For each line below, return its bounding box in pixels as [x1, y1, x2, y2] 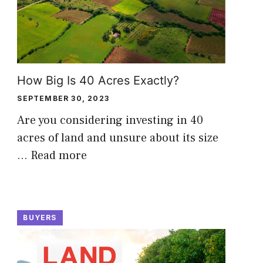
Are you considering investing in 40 [17, 112, 204, 128]
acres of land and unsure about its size [17, 130, 219, 146]
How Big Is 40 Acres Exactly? [17, 73, 180, 87]
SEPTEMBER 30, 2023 [17, 93, 109, 103]
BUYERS [23, 213, 57, 222]
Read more [31, 147, 87, 163]
